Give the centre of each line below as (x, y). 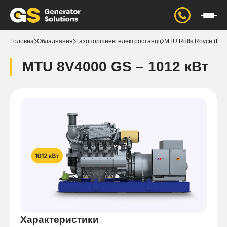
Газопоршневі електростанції (119, 41)
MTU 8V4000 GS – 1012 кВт (116, 67)
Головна (22, 41)
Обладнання (55, 41)
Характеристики (60, 220)
